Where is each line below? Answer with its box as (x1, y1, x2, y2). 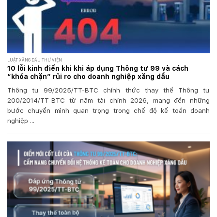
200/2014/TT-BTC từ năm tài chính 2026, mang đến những (7, 96, 210, 104)
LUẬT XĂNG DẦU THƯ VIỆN (7, 58, 62, 63)
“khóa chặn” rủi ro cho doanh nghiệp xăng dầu (7, 73, 170, 81)
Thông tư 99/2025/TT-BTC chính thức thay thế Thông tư (7, 86, 210, 94)
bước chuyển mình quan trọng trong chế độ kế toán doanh (7, 106, 210, 114)
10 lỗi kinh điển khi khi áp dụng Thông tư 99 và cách (7, 64, 188, 73)
